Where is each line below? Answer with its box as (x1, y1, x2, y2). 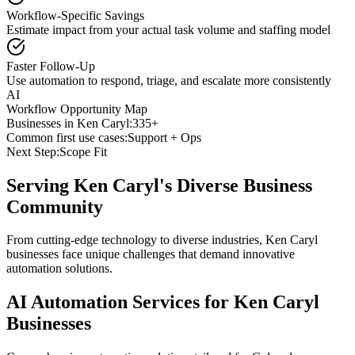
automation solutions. (6, 261, 113, 276)
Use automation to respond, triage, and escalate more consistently (6, 73, 331, 87)
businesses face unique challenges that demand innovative (6, 247, 295, 261)
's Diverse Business (159, 174, 312, 196)
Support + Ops (128, 130, 201, 144)
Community (6, 196, 103, 217)
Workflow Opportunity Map (6, 101, 147, 116)
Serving (6, 174, 74, 196)
